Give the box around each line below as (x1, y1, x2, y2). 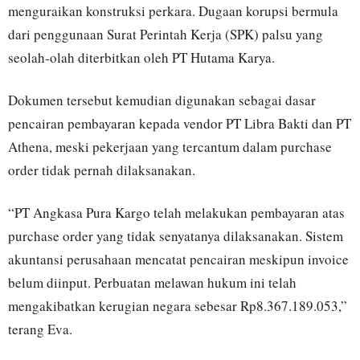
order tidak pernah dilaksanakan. (8, 161, 195, 180)
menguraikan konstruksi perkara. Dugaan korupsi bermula (8, 2, 338, 21)
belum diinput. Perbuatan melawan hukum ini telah (8, 273, 297, 292)
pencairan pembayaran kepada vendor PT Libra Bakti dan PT (8, 114, 351, 133)
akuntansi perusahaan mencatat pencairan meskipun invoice (8, 250, 349, 269)
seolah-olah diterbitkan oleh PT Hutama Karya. (8, 48, 275, 67)
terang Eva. (8, 320, 72, 339)
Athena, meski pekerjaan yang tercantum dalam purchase (8, 137, 332, 157)
